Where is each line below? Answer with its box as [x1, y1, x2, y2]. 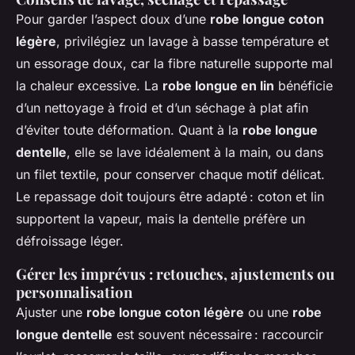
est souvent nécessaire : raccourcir [113, 326, 323, 342]
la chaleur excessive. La [16, 77, 162, 94]
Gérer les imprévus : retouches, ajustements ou [16, 263, 334, 284]
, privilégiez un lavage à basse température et [56, 32, 329, 49]
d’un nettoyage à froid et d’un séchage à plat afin [16, 99, 308, 116]
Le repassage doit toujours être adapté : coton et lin [16, 188, 324, 204]
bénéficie [274, 77, 333, 94]
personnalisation [16, 281, 132, 302]
